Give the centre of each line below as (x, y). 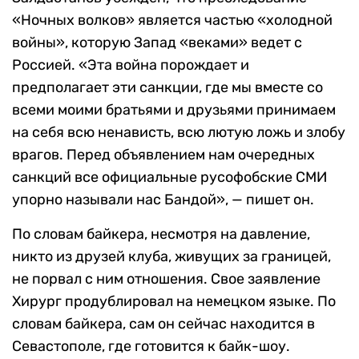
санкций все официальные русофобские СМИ (169, 177)
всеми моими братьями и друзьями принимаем (174, 110)
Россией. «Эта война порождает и (131, 65)
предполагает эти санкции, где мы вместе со (167, 88)
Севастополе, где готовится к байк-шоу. (151, 347)
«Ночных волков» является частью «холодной (172, 20)
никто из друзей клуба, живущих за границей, (171, 257)
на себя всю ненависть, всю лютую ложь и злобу (179, 133)
